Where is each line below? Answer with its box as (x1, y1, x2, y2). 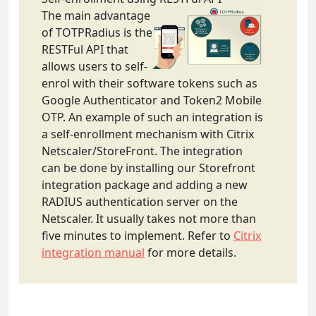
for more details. (145, 244, 236, 260)
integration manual (42, 244, 145, 260)
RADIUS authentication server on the (42, 193, 238, 209)
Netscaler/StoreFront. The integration (42, 142, 243, 159)
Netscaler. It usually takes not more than (42, 210, 256, 226)
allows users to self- (42, 58, 147, 74)
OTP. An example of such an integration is (42, 109, 263, 125)
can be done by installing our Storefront (42, 159, 255, 176)
